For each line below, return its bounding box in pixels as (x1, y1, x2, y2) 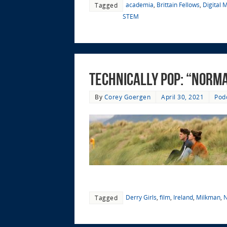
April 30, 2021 (161, 93, 204, 101)
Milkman (196, 193, 220, 202)
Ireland (173, 193, 193, 202)
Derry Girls (126, 193, 157, 202)
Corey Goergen (104, 93, 150, 101)
